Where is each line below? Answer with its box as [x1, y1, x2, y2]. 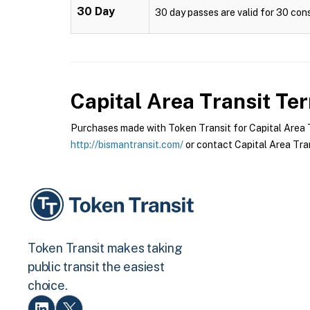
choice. [28, 278, 68, 293]
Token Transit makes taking [28, 241, 183, 256]
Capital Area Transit [71, 89, 271, 113]
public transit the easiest [28, 259, 165, 275]
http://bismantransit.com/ [71, 139, 183, 150]
